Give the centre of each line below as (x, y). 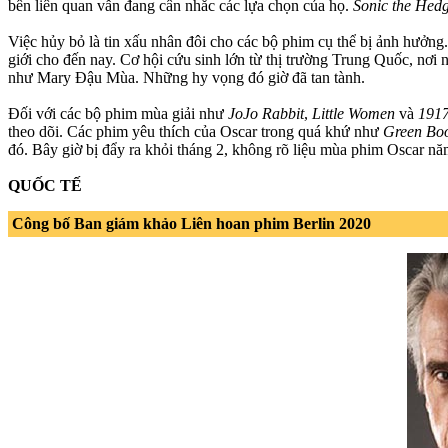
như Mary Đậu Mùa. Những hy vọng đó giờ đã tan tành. (186, 77)
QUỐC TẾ (45, 185)
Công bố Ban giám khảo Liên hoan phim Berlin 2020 (191, 223)
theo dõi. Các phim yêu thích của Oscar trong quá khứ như (195, 131)
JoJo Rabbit (266, 113)
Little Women (353, 113)
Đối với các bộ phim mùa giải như (118, 113)
